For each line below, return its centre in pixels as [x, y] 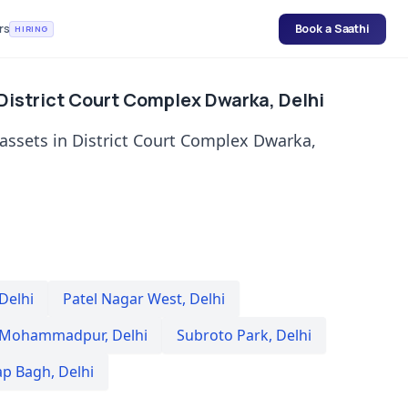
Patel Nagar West [122, 299]
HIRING [31, 28]
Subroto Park [223, 335]
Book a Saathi [332, 28]
